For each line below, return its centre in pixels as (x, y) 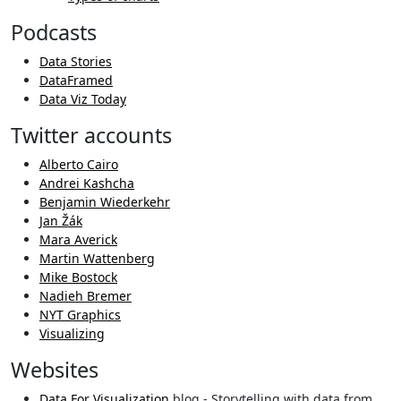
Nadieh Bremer (85, 296)
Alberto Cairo (79, 165)
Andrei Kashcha (87, 183)
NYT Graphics (80, 315)
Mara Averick (78, 240)
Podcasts (54, 33)
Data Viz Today (83, 99)
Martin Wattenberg (97, 259)
